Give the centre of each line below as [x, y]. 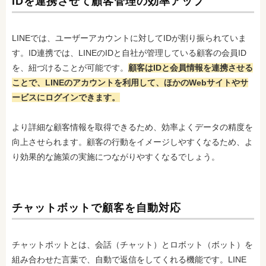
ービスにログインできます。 [66, 97]
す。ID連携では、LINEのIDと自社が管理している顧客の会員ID [129, 53]
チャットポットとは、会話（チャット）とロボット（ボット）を [132, 244]
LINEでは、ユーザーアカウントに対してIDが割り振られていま [129, 38]
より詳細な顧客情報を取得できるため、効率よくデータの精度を [132, 127]
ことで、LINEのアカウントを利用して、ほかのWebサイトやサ [130, 82]
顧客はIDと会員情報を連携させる [191, 67]
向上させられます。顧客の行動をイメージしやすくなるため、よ [132, 142]
